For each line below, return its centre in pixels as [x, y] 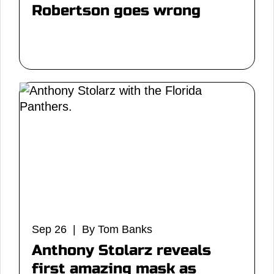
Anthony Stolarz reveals [121, 250]
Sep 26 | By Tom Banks [92, 229]
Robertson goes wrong [116, 11]
